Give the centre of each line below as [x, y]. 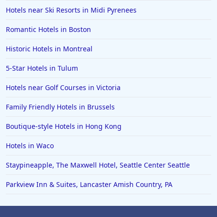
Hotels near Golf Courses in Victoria [63, 88]
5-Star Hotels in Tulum [42, 68]
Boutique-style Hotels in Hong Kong [64, 126]
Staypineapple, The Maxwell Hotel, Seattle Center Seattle [98, 165]
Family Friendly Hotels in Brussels [60, 107]
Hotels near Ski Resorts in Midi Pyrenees [71, 10]
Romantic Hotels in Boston [48, 30]
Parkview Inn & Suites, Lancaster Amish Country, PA [89, 185]
